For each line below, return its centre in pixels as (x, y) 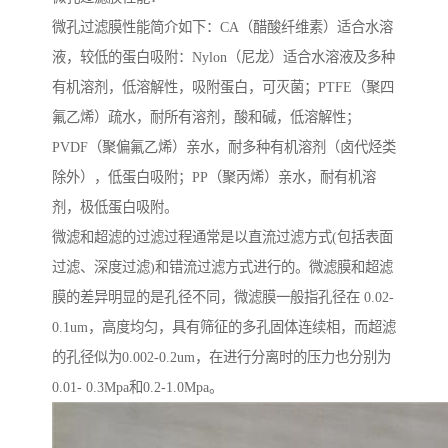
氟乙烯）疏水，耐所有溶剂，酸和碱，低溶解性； (206, 117)
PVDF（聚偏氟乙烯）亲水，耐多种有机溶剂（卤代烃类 (224, 147)
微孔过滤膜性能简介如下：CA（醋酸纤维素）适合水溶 (222, 27)
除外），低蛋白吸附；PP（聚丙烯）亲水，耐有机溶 (214, 177)
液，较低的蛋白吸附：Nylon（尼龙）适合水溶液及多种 (223, 57)
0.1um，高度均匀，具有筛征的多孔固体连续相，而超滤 (224, 327)
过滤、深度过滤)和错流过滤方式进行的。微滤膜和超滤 (222, 267)
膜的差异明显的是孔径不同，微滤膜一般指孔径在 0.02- (223, 297)
